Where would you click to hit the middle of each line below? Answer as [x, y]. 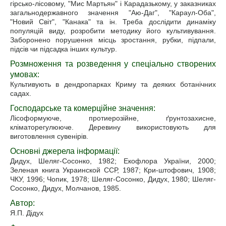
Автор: [22, 203]
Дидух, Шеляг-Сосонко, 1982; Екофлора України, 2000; [113, 161]
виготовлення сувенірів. [49, 136]
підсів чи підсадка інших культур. [64, 49]
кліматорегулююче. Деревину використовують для [113, 127]
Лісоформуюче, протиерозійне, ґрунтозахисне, [113, 118]
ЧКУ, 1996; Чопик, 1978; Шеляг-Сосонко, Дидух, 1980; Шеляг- [113, 179]
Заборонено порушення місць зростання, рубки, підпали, [113, 40]
